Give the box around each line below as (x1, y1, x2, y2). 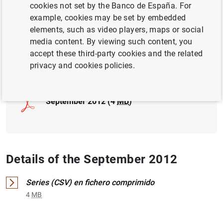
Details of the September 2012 (6, 152, 178, 166)
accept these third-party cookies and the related (29, 49, 203, 58)
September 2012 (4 (46, 96, 117, 106)
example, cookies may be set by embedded (29, 13, 186, 22)
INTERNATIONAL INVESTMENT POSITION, (57, 14, 196, 23)
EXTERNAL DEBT (57, 25, 113, 34)
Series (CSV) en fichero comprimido (26, 177, 154, 187)
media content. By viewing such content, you (29, 37, 193, 46)
